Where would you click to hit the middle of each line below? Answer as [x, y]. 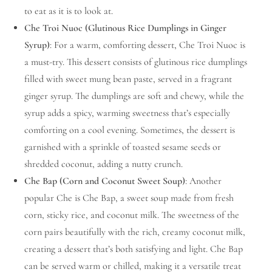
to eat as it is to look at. [69, 11]
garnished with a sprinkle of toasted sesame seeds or [123, 147]
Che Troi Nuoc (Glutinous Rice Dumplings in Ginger [125, 28]
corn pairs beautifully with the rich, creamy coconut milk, [135, 232]
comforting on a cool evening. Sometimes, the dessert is [130, 130]
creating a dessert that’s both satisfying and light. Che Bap [134, 249]
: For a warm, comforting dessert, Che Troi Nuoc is [148, 45]
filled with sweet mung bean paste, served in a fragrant [128, 79]
